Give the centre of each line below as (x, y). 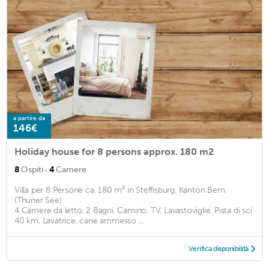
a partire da (29, 119)
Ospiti (32, 170)
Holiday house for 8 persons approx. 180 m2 (114, 152)
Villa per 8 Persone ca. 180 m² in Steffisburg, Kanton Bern (120, 190)
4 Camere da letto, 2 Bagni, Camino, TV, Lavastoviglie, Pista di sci (133, 211)
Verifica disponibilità (218, 249)
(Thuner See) (38, 201)
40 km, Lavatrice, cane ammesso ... (79, 221)
